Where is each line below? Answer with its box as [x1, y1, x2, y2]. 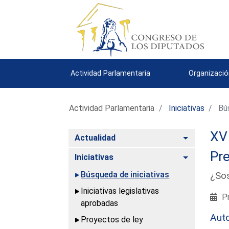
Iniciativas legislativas [81, 186, 159, 196]
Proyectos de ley [81, 214, 144, 224]
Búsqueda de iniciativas [81, 169, 170, 179]
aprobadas [81, 198, 119, 208]
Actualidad [75, 132, 116, 143]
